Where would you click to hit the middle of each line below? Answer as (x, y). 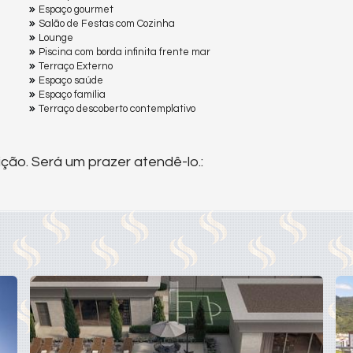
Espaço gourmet (76, 10)
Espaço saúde (71, 81)
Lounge (56, 38)
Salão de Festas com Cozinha (107, 24)
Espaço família (72, 95)
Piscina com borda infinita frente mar (124, 52)
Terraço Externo (76, 67)
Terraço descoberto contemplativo (117, 109)
